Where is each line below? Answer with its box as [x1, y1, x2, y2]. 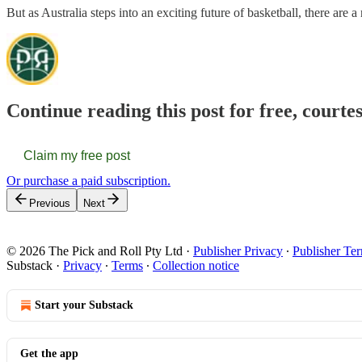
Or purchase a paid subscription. [6, 174, 170, 188]
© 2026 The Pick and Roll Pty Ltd [6, 244, 183, 259]
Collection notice [153, 259, 239, 273]
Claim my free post [23, 149, 130, 163]
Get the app [20, 347, 78, 360]
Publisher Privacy [193, 244, 283, 259]
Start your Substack [35, 299, 133, 312]
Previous [29, 197, 70, 210]
